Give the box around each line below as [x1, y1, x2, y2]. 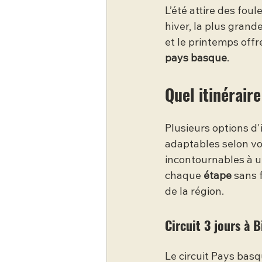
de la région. [165, 187, 224, 198]
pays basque [165, 53, 227, 64]
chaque [165, 171, 204, 182]
